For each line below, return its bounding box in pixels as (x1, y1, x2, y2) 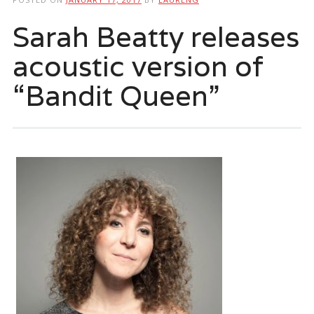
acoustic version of (12, 47, 264, 84)
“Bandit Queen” (12, 76, 219, 114)
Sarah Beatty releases (12, 18, 299, 55)
